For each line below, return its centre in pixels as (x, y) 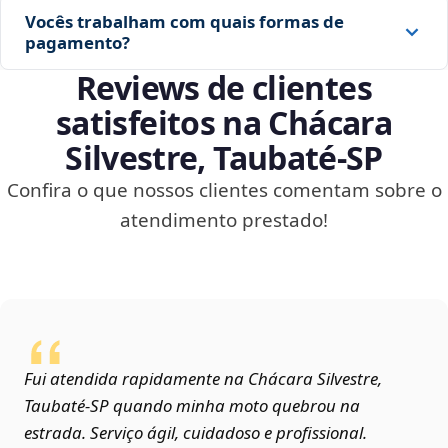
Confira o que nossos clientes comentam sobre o (224, 190)
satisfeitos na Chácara (224, 123)
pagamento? (77, 43)
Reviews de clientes (224, 88)
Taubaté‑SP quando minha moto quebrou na (192, 406)
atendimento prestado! (224, 220)
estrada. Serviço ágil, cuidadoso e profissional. (195, 433)
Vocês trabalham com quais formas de (184, 22)
